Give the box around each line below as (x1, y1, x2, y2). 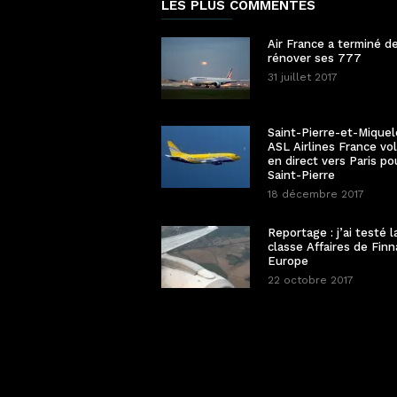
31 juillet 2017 (268, 71, 338, 84)
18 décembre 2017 (268, 188, 364, 201)
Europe (268, 254, 308, 269)
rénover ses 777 (268, 51, 362, 66)
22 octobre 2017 (268, 274, 354, 287)
